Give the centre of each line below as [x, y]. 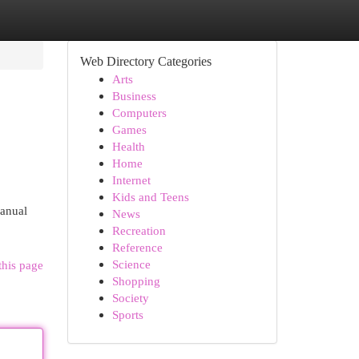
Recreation [139, 230]
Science [131, 264]
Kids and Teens [150, 197]
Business [134, 96]
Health [128, 146]
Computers [139, 113]
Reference [137, 247]
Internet [131, 180]
